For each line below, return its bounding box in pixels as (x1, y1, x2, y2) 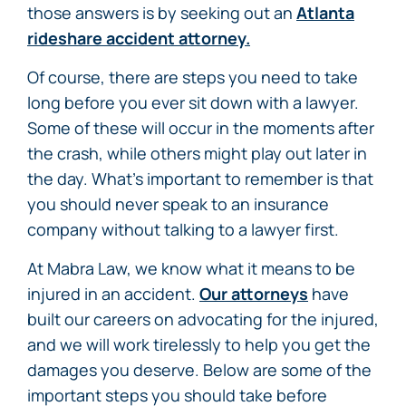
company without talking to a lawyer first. (27, 218, 339, 240)
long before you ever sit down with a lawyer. (27, 92, 359, 113)
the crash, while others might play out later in (27, 142, 367, 164)
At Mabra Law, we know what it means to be (27, 257, 355, 279)
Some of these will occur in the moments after (27, 117, 374, 139)
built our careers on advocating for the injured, (27, 308, 379, 330)
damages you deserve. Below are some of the (27, 359, 372, 381)
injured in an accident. (27, 283, 199, 304)
